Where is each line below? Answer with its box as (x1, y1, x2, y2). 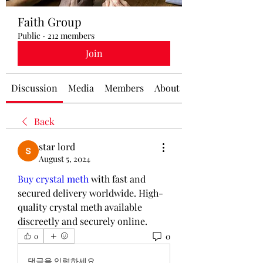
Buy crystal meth (18, 173, 89, 185)
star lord (39, 140, 75, 153)
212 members (48, 30, 95, 41)
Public (18, 30, 41, 41)
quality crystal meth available (18, 201, 142, 213)
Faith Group (18, 14, 82, 29)
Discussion (11, 82, 58, 94)
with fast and (89, 173, 146, 185)
